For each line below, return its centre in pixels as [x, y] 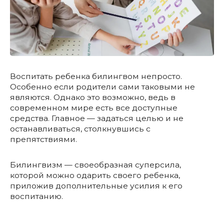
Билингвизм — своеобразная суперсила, [95, 164]
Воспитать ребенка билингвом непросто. [96, 76]
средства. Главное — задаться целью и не [97, 118]
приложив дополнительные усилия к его [96, 185]
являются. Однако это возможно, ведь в [93, 97]
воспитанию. [36, 196]
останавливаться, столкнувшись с [80, 128]
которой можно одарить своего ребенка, [95, 175]
